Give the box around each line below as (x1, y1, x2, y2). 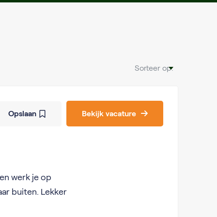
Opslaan (8, 109, 36, 118)
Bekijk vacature (81, 109, 136, 118)
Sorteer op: (134, 64, 173, 72)
